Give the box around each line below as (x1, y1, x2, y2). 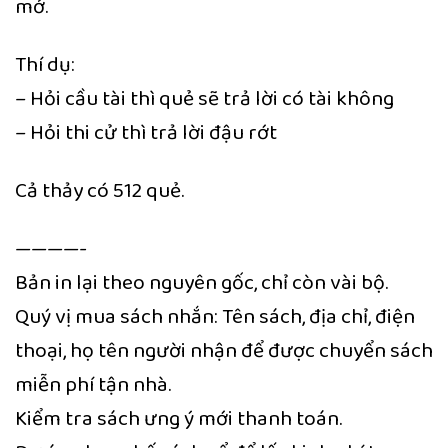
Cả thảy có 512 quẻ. (15, 174, 184, 208)
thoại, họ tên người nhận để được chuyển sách (15, 334, 433, 368)
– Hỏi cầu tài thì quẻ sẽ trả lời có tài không (15, 81, 394, 115)
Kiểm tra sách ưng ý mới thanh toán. (15, 402, 342, 436)
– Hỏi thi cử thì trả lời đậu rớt (15, 115, 277, 149)
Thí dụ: (15, 47, 75, 81)
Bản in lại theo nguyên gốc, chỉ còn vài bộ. (15, 266, 388, 300)
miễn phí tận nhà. (15, 368, 171, 402)
